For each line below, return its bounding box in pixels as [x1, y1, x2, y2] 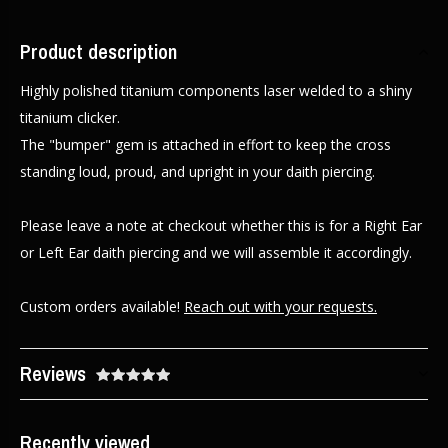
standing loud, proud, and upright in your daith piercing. [20, 162, 375, 181]
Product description [20, 38, 177, 65]
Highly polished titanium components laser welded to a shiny [20, 81, 412, 100]
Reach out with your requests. [184, 297, 377, 316]
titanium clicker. [20, 108, 120, 127]
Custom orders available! [20, 297, 184, 316]
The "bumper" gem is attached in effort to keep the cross [20, 135, 391, 154]
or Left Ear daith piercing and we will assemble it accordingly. [20, 243, 416, 262]
